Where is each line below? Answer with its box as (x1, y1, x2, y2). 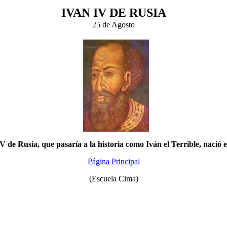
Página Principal (87, 157, 140, 166)
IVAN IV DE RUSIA (61, 6, 166, 19)
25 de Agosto (92, 20, 135, 29)
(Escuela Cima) (89, 174, 138, 183)
